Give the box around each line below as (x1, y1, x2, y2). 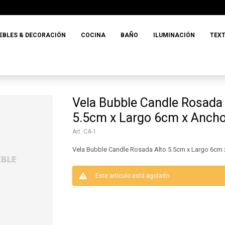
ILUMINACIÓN (153, 32, 195, 39)
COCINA (81, 32, 106, 39)
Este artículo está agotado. (95, 172, 171, 179)
